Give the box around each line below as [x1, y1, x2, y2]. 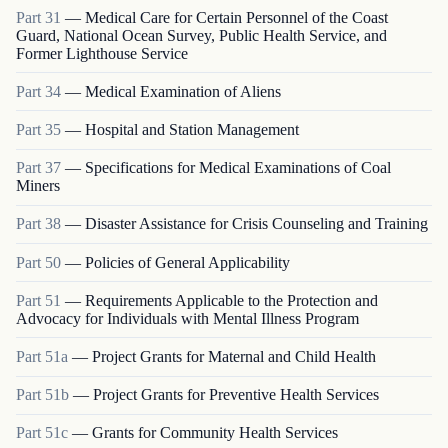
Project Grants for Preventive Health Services [93, 386, 379, 404]
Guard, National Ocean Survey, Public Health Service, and [16, 26, 387, 44]
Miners [16, 177, 60, 195]
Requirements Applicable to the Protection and [85, 291, 378, 309]
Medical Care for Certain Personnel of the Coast [85, 8, 388, 26]
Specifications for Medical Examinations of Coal [85, 159, 391, 177]
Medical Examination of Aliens [85, 82, 281, 100]
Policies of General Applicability [85, 253, 290, 271]
